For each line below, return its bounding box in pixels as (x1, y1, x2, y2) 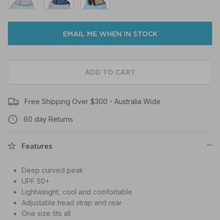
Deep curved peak (22, 166, 83, 175)
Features (22, 142, 53, 151)
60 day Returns (24, 115, 73, 124)
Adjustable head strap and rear (22, 198, 122, 207)
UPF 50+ (22, 177, 50, 186)
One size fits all (22, 209, 71, 218)
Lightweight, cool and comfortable (22, 188, 132, 196)
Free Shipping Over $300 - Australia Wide (25, 97, 161, 106)
